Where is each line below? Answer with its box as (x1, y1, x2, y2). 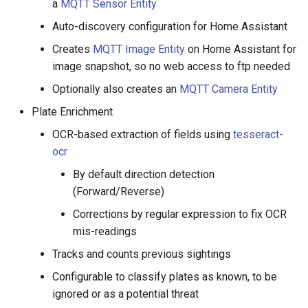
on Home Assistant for (185, 43, 296, 56)
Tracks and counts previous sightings (52, 247, 231, 261)
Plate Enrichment (32, 105, 113, 118)
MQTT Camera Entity (179, 82, 278, 96)
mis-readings (73, 225, 137, 238)
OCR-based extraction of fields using (52, 128, 233, 141)
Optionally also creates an (52, 82, 179, 96)
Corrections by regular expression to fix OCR (73, 208, 287, 221)
